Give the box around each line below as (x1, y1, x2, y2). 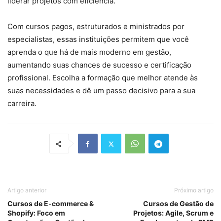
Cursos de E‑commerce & (7, 199, 94, 208)
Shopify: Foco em (7, 209, 65, 218)
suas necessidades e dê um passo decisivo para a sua (7, 86, 195, 96)
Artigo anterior (7, 186, 46, 194)
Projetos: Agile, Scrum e (133, 209, 214, 218)
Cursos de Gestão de (143, 199, 214, 208)
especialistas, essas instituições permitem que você (7, 35, 189, 44)
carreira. (7, 99, 37, 109)
